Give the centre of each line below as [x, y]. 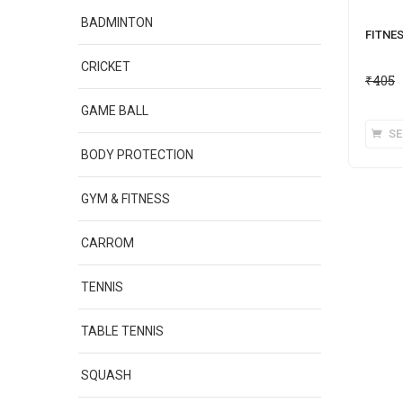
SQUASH [106, 375]
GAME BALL [115, 111]
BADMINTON [117, 22]
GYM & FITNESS [125, 199]
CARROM [107, 243]
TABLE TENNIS [122, 331]
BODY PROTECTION [137, 155]
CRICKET [106, 67]
